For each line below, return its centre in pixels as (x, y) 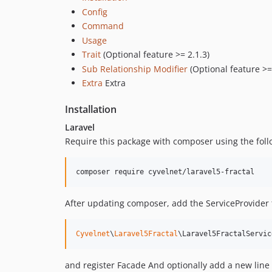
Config (95, 12)
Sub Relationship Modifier (135, 69)
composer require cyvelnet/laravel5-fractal (165, 172)
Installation (91, 110)
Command (103, 26)
